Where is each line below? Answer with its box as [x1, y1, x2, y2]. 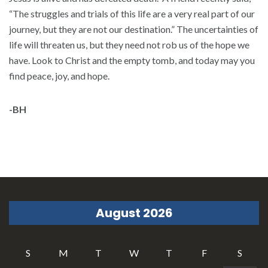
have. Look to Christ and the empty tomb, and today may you [9, 54, 255, 66]
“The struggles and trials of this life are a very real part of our [9, 7, 255, 19]
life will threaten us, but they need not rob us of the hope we [9, 38, 249, 50]
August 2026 [95, 204, 173, 221]
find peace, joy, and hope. [9, 69, 109, 81]
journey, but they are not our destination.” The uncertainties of [9, 23, 258, 35]
